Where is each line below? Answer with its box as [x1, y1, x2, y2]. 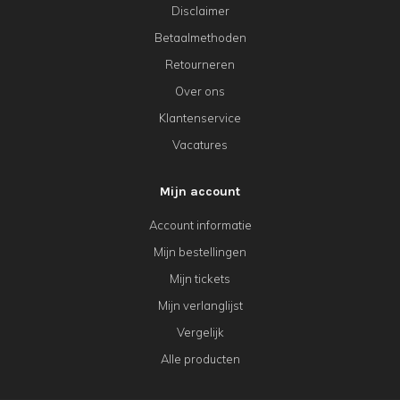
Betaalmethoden [154, 30, 246, 46]
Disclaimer [171, 4, 229, 19]
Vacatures [172, 137, 228, 153]
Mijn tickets [170, 271, 230, 287]
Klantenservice [159, 111, 241, 126]
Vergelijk [176, 325, 224, 340]
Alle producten [160, 352, 240, 367]
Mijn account [160, 184, 240, 200]
